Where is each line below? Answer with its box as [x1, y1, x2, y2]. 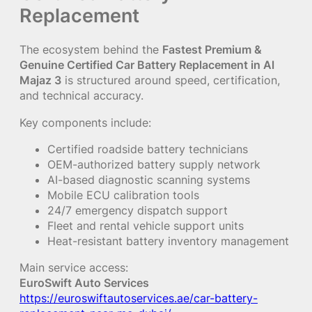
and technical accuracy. [19, 88, 143, 103]
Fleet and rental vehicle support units [47, 218, 244, 233]
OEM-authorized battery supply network [47, 157, 260, 171]
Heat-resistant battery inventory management [47, 233, 289, 248]
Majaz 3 [19, 73, 61, 88]
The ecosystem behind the [19, 42, 162, 57]
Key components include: [19, 115, 151, 130]
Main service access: [19, 260, 128, 275]
